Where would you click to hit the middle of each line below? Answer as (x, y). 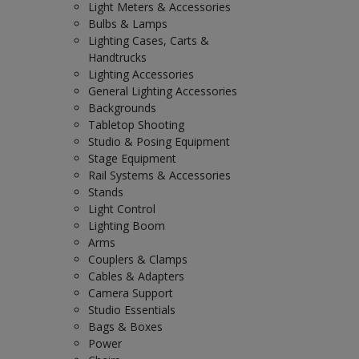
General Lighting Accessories (163, 91)
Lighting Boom (127, 225)
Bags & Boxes (125, 326)
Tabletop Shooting (136, 124)
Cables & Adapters (136, 276)
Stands (106, 192)
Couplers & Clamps (138, 259)
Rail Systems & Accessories (159, 175)
